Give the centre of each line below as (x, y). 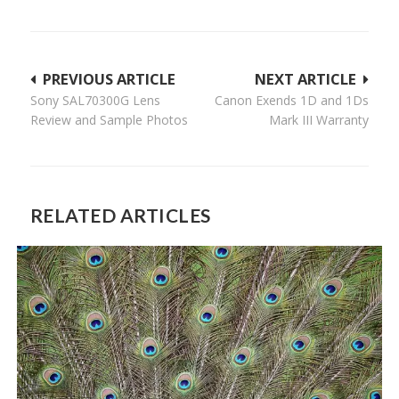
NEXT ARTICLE (306, 78)
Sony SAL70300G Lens (95, 100)
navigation (80, 110)
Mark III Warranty (319, 119)
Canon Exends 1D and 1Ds (292, 100)
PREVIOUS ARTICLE (109, 78)
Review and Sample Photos (109, 119)
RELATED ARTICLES (120, 215)
